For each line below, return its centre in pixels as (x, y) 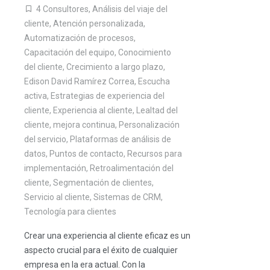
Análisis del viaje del (130, 9)
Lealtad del (157, 110)
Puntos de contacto (86, 154)
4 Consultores (62, 9)
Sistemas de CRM (127, 197)
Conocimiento (145, 52)
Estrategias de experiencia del (108, 96)
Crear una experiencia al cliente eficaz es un (107, 236)
